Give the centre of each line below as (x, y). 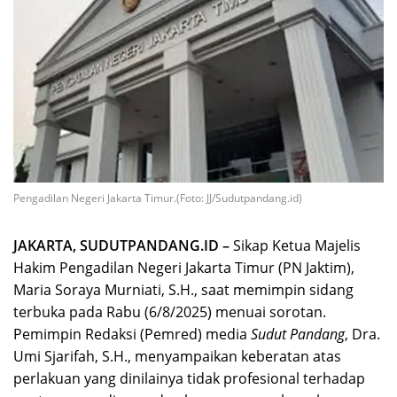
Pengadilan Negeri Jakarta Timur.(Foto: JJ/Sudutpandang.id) (158, 198)
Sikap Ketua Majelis (295, 245)
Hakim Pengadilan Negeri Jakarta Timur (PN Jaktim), (184, 267)
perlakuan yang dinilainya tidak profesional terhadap (189, 378)
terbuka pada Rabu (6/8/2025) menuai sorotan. (170, 311)
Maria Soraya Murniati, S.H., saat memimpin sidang (183, 289)
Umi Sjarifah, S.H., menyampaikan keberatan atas (177, 356)
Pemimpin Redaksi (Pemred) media (132, 334)
